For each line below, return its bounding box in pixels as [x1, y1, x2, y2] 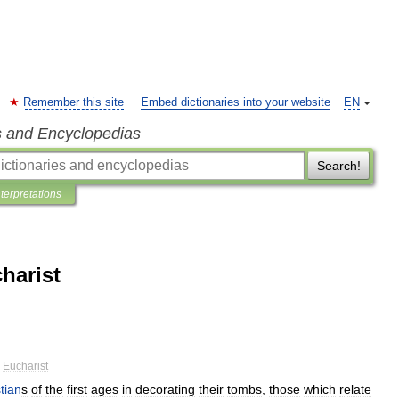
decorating [135, 381, 195, 396]
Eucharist [3, 360, 48, 371]
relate [339, 381, 371, 396]
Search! [316, 159, 361, 173]
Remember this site [23, 96, 124, 109]
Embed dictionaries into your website [141, 96, 330, 109]
